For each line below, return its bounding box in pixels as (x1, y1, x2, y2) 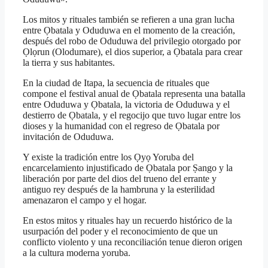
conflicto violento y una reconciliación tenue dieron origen (23, 237, 242, 248)
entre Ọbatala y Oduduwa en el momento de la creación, (23, 25, 235, 36)
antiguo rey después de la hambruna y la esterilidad (23, 184, 215, 195)
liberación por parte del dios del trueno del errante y (23, 173, 217, 184)
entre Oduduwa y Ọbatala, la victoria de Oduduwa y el (23, 99, 230, 110)
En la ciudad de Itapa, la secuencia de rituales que (23, 78, 209, 89)
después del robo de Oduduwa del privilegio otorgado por (23, 36, 240, 47)
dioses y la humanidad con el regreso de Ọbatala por (23, 121, 220, 132)
